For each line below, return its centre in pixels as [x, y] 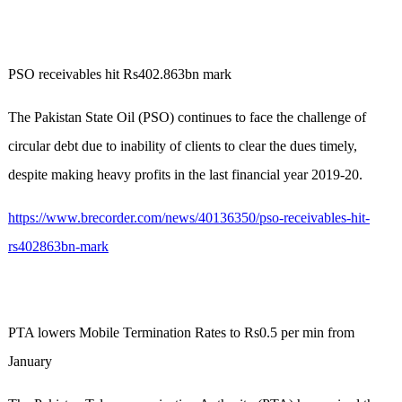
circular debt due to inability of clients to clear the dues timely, [182, 146]
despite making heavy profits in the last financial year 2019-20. [185, 175]
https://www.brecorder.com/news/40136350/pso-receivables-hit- [188, 218]
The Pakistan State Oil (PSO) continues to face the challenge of [187, 118]
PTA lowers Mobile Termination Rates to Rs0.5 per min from [181, 333]
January [30, 362]
